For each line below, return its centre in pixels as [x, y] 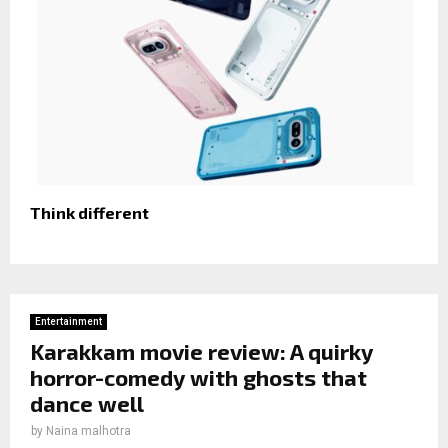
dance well [87, 402]
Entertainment [68, 321]
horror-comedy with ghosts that [198, 376]
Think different [89, 212]
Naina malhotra [88, 430]
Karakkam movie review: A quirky [201, 350]
